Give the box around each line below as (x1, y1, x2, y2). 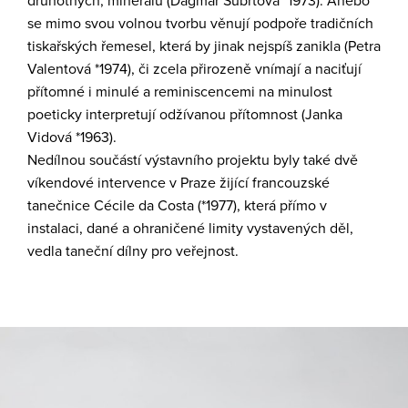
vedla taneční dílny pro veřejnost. (27, 242, 239, 260)
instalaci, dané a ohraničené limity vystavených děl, (27, 219, 353, 238)
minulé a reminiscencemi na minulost (92, 83, 332, 101)
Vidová (27, 128, 76, 147)
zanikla (292, 37, 341, 56)
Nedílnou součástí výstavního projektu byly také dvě (27, 151, 358, 169)
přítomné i (27, 83, 92, 101)
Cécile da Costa (94, 197, 194, 215)
